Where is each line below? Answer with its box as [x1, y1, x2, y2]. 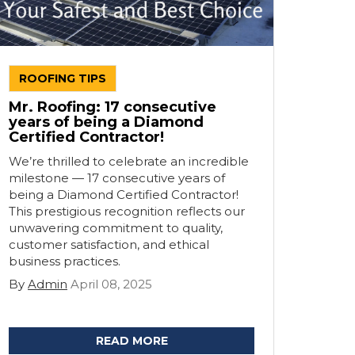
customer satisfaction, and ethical [9, 237, 209, 252]
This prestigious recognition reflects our [9, 204, 245, 219]
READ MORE [95, 334, 168, 348]
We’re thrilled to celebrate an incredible [9, 154, 249, 169]
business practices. [9, 254, 120, 269]
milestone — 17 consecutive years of [9, 170, 225, 185]
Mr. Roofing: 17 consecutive [9, 98, 216, 116]
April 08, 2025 [71, 277, 152, 292]
